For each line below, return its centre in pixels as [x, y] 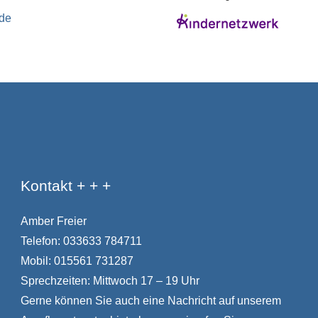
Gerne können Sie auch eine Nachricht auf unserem [151, 301]
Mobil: [38, 261]
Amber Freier [54, 221]
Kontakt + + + [66, 186]
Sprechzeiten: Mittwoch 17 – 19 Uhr [110, 281]
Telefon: [42, 241]
